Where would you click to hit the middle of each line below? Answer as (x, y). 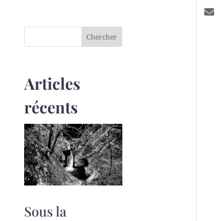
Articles (52, 83)
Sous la (45, 211)
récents (51, 107)
